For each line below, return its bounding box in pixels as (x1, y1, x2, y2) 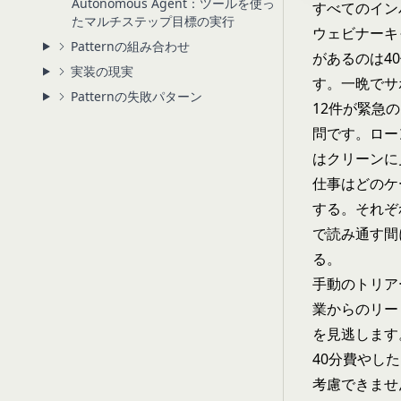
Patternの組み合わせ (70, 38, 190, 55)
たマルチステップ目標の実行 (72, 13, 235, 30)
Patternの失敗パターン (70, 88, 202, 105)
